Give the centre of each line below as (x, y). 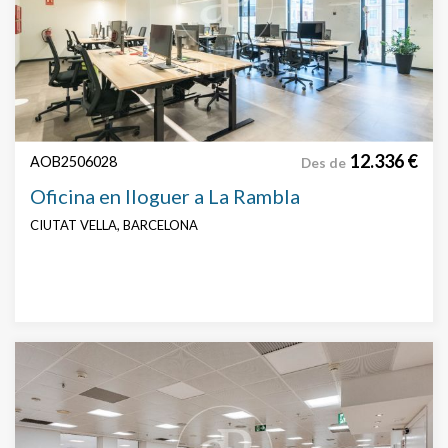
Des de (323, 163)
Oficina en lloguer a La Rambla (165, 196)
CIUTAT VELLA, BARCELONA (114, 225)
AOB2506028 (73, 162)
